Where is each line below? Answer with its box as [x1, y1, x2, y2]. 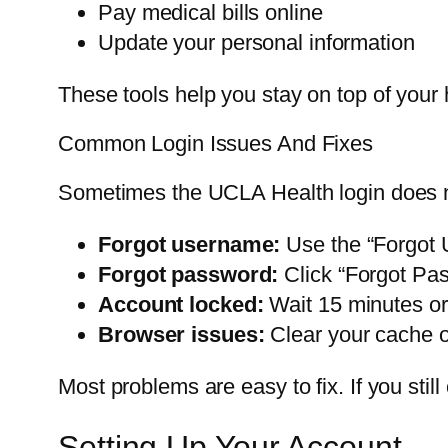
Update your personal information [98, 30, 415, 56]
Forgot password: [98, 262, 279, 288]
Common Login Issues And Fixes [58, 131, 374, 157]
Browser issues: [98, 322, 265, 348]
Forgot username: [98, 232, 281, 258]
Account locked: [98, 292, 264, 318]
